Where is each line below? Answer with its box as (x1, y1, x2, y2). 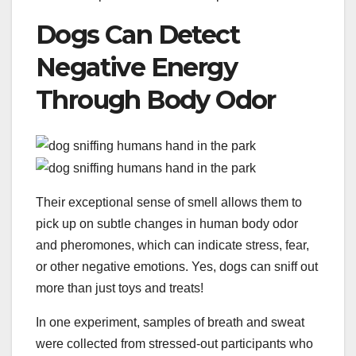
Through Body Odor (36, 84, 276, 115)
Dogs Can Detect (36, 19, 239, 50)
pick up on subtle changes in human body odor (36, 216, 298, 230)
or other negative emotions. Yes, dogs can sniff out (36, 259, 318, 273)
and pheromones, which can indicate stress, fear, (36, 238, 309, 252)
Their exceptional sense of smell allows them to (36, 195, 302, 209)
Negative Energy (36, 52, 237, 83)
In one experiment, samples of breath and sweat (36, 315, 304, 329)
